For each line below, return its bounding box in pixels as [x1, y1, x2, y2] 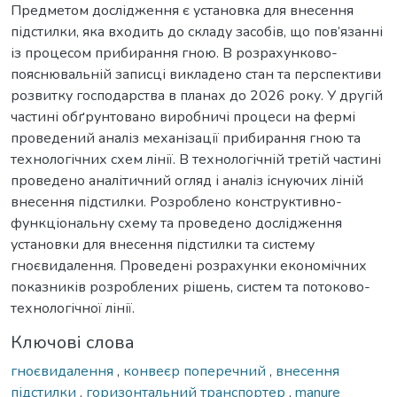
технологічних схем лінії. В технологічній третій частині [11, 149, 381, 169]
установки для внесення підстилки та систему [11, 234, 315, 254]
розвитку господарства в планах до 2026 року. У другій [11, 85, 383, 105]
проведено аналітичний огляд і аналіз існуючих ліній [11, 170, 363, 191]
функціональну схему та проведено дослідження [11, 213, 342, 233]
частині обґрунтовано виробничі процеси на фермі [11, 106, 355, 127]
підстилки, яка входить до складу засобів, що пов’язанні [11, 21, 383, 42]
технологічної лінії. [11, 298, 135, 318]
